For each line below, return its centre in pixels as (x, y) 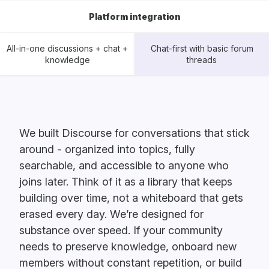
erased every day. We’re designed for (111, 214)
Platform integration (134, 17)
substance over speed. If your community (121, 230)
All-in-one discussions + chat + (67, 49)
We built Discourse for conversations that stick (134, 133)
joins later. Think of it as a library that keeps (126, 181)
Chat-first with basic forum (202, 49)
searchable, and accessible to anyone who (124, 165)
